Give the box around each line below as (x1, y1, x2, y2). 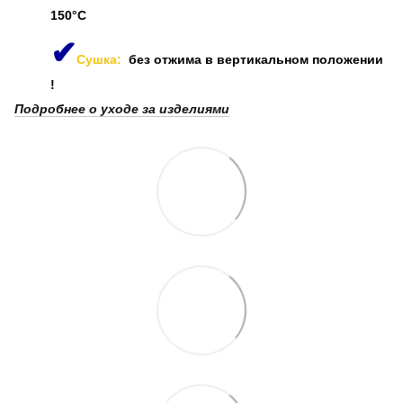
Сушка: (76, 52, 129, 67)
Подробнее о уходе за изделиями (14, 102, 229, 117)
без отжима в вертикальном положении (129, 52, 383, 67)
